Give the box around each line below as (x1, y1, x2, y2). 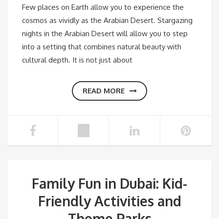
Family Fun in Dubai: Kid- (32, 174, 187, 192)
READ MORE (82, 86, 125, 95)
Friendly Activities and (38, 192, 181, 210)
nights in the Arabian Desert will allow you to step (22, 28, 188, 38)
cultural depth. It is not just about (22, 55, 132, 65)
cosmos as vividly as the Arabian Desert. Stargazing (22, 15, 193, 25)
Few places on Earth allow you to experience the (22, 2, 184, 12)
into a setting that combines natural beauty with (22, 42, 181, 51)
